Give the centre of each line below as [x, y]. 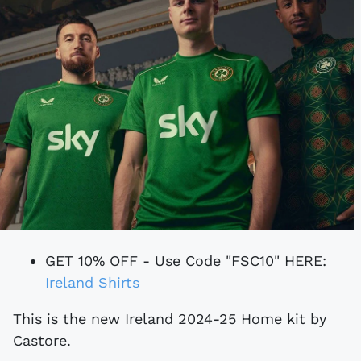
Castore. [42, 340]
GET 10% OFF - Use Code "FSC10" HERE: [186, 260]
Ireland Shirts [92, 282]
